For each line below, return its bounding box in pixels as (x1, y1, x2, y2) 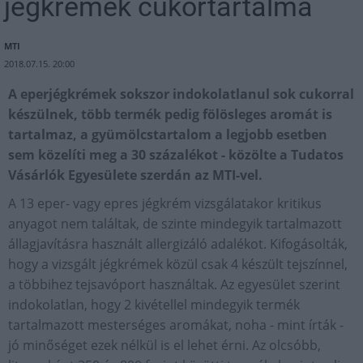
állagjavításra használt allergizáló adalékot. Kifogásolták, (8, 234, 348, 253)
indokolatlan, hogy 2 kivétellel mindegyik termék (8, 295, 300, 314)
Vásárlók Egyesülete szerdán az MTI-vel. (8, 165, 263, 184)
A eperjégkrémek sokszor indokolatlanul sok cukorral (8, 84, 354, 103)
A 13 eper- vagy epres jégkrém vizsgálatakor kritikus (8, 194, 322, 212)
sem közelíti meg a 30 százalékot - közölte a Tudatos (8, 145, 344, 164)
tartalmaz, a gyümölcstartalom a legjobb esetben (8, 125, 327, 143)
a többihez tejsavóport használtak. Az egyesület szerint (8, 275, 340, 293)
